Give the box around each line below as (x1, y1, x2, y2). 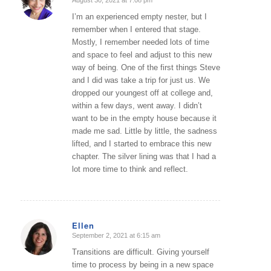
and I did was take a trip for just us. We (71, 75, 210, 85)
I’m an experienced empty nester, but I (71, 11, 207, 21)
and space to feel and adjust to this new (71, 50, 212, 59)
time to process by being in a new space (71, 260, 214, 269)
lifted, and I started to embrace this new (71, 139, 211, 148)
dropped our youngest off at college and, (71, 88, 213, 97)
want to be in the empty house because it (71, 113, 217, 123)
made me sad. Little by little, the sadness (71, 126, 217, 135)
